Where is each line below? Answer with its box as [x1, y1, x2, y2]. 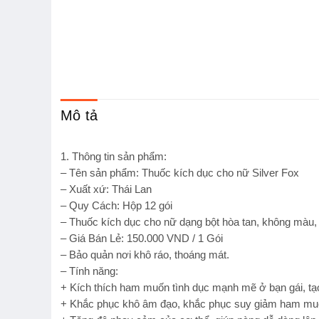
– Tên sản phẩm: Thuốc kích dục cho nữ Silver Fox [61, 167, 299, 179]
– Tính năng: [61, 266, 118, 278]
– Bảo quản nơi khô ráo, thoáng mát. [61, 249, 229, 261]
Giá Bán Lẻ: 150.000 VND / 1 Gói [69, 233, 223, 245]
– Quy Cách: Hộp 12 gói [61, 200, 172, 212]
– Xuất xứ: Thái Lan [61, 184, 152, 196]
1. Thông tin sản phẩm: [61, 151, 167, 163]
